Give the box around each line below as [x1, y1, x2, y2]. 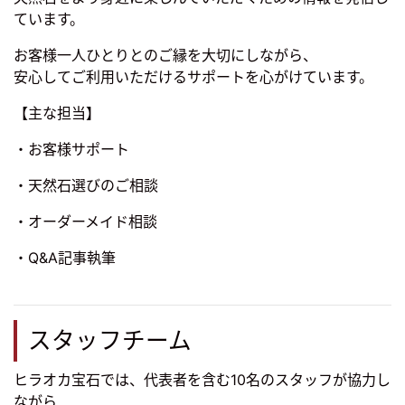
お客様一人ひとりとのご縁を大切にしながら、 [14, 46, 317, 65]
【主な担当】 [14, 104, 100, 123]
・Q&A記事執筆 [14, 249, 116, 268]
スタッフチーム [28, 326, 192, 355]
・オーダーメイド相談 [14, 212, 157, 231]
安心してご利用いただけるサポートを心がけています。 [14, 68, 373, 87]
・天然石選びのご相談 [14, 176, 158, 195]
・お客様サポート [14, 140, 129, 159]
